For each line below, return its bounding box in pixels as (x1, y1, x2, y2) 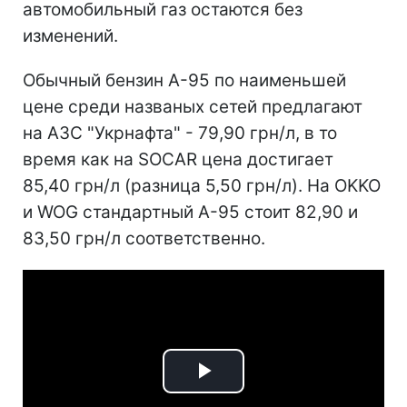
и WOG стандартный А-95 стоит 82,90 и (23, 201, 358, 223)
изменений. (23, 25, 118, 46)
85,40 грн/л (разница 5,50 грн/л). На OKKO (23, 174, 381, 196)
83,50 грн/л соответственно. (23, 227, 265, 249)
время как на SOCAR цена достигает (23, 148, 333, 170)
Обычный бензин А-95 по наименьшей (23, 69, 346, 91)
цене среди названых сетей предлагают (23, 95, 362, 117)
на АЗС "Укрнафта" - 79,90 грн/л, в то (23, 122, 337, 144)
